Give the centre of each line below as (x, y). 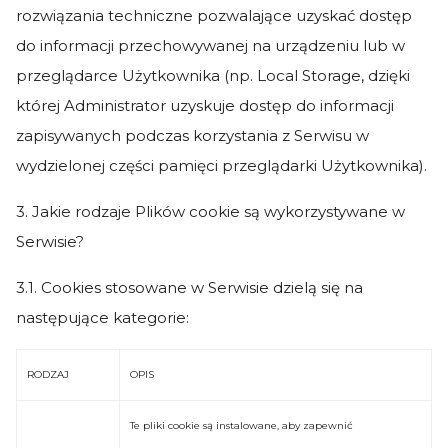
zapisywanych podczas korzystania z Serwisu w (192, 135)
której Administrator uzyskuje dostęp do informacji (205, 105)
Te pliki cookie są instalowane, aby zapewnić (241, 425)
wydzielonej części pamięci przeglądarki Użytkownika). (221, 165)
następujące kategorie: (102, 317)
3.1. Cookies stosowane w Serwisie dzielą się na (189, 287)
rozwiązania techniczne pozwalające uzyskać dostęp (214, 15)
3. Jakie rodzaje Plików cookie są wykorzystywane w (210, 211)
